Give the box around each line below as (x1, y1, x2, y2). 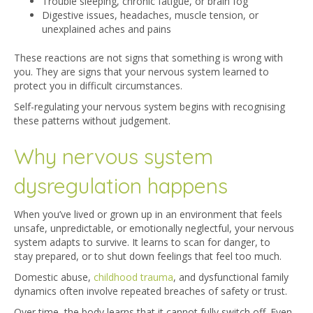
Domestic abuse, (14, 270, 94, 284)
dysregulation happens (14, 173, 228, 200)
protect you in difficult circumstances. (14, 79, 185, 93)
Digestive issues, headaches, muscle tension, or (42, 8, 259, 22)
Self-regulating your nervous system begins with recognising (14, 100, 285, 114)
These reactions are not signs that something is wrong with (14, 51, 283, 65)
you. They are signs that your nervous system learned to (14, 65, 269, 79)
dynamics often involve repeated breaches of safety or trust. (14, 284, 290, 298)
